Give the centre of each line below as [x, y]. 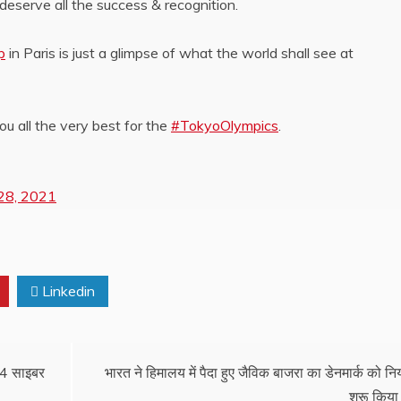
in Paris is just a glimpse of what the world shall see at [179, 52]
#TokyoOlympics [225, 125]
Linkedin [67, 290]
